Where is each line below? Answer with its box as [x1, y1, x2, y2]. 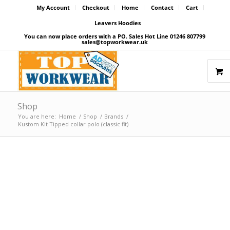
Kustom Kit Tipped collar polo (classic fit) [17, 120, 128, 128]
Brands [104, 112, 123, 120]
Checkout [82, 4, 109, 11]
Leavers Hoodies [94, 19, 141, 27]
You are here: [17, 112, 56, 120]
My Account [36, 4, 70, 11]
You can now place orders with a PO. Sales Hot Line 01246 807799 [24, 32, 206, 40]
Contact [150, 4, 174, 11]
